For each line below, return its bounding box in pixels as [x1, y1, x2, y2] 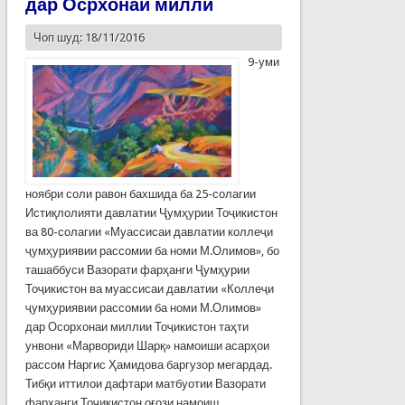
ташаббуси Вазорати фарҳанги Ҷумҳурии [24, 262, 250, 277]
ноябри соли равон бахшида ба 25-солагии [24, 186, 256, 201]
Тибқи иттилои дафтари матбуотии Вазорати [24, 376, 266, 391]
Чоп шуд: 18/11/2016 [33, 30, 145, 44]
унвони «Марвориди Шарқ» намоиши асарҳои [24, 338, 269, 353]
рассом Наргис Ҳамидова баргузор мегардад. [24, 357, 272, 372]
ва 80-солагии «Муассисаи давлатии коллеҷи [24, 224, 273, 239]
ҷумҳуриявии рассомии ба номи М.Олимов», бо [24, 243, 279, 258]
